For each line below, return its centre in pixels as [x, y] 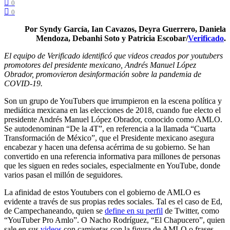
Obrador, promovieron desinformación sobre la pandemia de [103, 74]
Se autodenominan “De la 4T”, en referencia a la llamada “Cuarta [110, 128]
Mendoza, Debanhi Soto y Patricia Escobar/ [112, 38]
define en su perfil [134, 210]
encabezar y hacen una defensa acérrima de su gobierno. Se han [107, 147]
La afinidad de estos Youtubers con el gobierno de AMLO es [102, 192]
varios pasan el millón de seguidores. [63, 175]
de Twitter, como [191, 210]
